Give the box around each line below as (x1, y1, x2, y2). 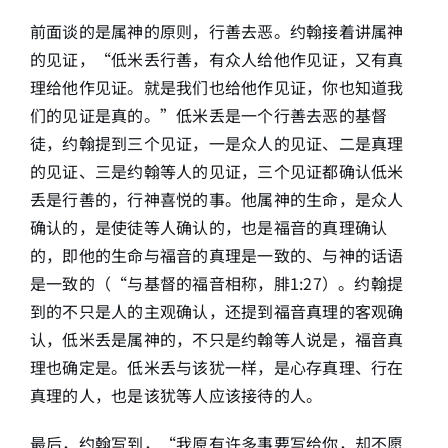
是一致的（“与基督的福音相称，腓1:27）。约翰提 (29, 271, 403, 295)
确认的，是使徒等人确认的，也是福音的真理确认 (29, 215, 388, 239)
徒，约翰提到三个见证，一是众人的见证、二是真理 (29, 131, 404, 155)
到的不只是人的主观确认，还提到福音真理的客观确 (29, 299, 404, 323)
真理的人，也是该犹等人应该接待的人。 (29, 383, 323, 407)
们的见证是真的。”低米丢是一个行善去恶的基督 (29, 103, 388, 127)
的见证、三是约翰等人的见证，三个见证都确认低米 (29, 159, 404, 183)
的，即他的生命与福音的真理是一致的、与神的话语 (29, 243, 404, 267)
